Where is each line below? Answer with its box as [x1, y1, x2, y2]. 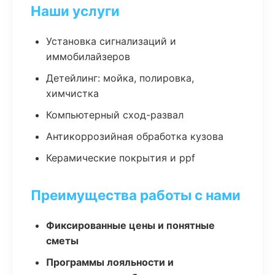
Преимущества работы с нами [31, 187, 241, 203]
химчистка [46, 87, 99, 99]
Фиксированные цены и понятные [46, 219, 215, 231]
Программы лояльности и [46, 256, 174, 268]
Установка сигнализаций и [46, 35, 176, 47]
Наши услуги [31, 2, 120, 19]
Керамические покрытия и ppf [46, 152, 195, 164]
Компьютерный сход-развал [46, 109, 184, 121]
